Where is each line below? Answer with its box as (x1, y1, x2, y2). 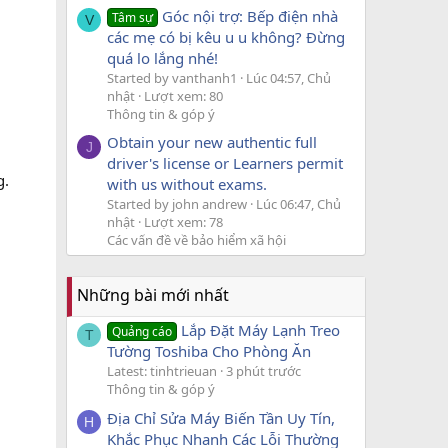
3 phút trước (226, 362, 301, 381)
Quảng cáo (112, 323, 173, 341)
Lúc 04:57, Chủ (246, 68, 331, 87)
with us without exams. (107, 173, 267, 194)
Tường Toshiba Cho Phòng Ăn (107, 341, 311, 362)
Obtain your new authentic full (107, 131, 317, 152)
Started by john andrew (107, 194, 247, 213)
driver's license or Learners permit (107, 152, 343, 173)
